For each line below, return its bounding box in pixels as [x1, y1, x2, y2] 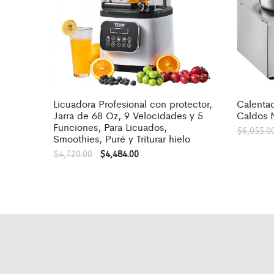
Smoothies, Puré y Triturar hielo [53, 131, 190, 146]
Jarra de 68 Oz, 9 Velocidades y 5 [53, 108, 203, 122]
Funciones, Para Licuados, [53, 119, 167, 134]
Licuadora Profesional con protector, [53, 96, 212, 111]
